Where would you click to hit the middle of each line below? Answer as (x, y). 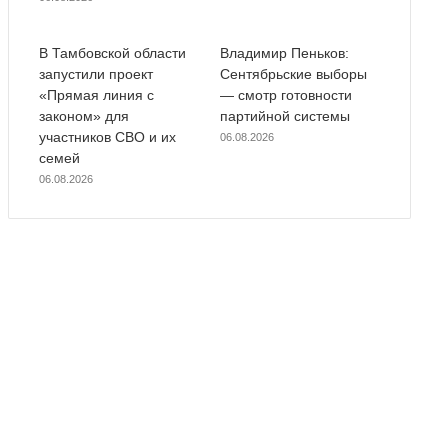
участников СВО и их (107, 136)
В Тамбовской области (112, 52)
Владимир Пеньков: (284, 52)
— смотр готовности (285, 94)
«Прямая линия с (96, 94)
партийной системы (284, 115)
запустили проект (95, 73)
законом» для (83, 115)
